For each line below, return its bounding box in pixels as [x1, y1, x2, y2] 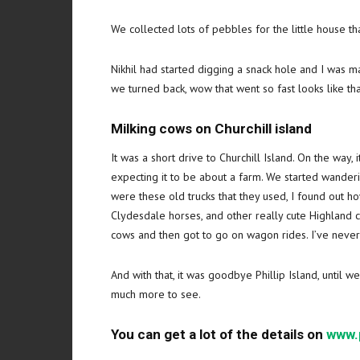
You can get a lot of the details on [111, 326, 326, 342]
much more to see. [111, 287, 201, 301]
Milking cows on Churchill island [111, 121, 312, 137]
